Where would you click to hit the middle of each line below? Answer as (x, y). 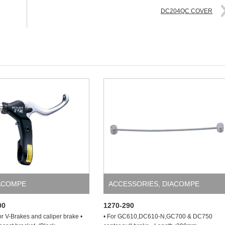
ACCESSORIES (133, 184)
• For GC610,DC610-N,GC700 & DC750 (158, 216)
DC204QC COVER (187, 11)
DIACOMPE (181, 184)
